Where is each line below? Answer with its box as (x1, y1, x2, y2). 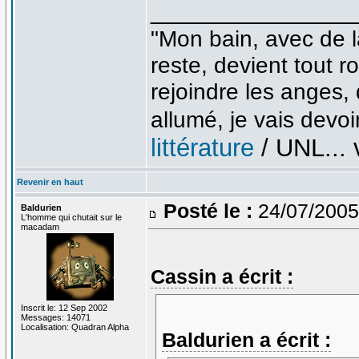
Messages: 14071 (20, 312, 91, 322)
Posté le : (163, 199, 252, 222)
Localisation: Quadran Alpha (20, 321, 129, 332)
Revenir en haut (16, 176, 83, 187)
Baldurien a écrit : (161, 329, 331, 352)
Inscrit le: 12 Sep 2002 (20, 302, 107, 313)
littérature (150, 133, 254, 162)
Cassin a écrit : (150, 264, 293, 288)
